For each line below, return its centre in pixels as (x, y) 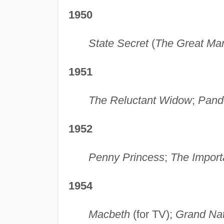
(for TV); (152, 214)
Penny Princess (126, 157)
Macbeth (109, 214)
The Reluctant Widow (140, 100)
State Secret (118, 43)
